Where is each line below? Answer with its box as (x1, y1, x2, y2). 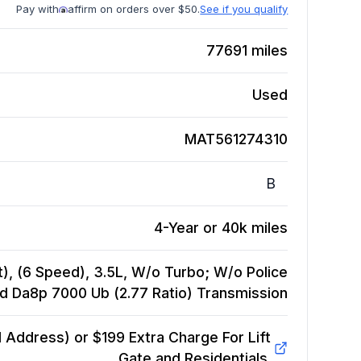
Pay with (16, 2, 60, 16)
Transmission (197, 284, 288, 302)
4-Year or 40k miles (154, 219, 288, 237)
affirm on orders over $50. (68, 2, 201, 16)
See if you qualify (200, 2, 288, 16)
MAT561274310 (185, 131, 288, 148)
